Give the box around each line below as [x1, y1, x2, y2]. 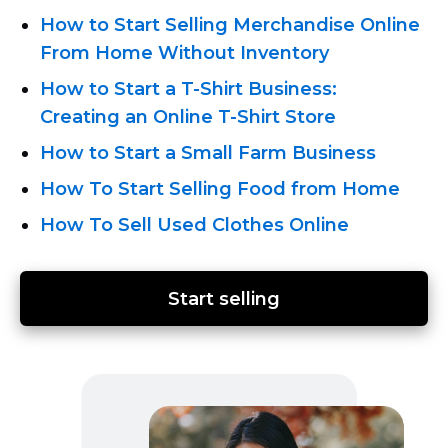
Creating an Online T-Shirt [40, 105, 280, 128]
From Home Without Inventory [40, 41, 329, 64]
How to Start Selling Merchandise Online [40, 13, 420, 36]
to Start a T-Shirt [89, 77, 243, 100]
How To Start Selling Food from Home [40, 177, 400, 200]
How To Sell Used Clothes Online [40, 213, 349, 236]
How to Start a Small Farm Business [40, 141, 376, 164]
